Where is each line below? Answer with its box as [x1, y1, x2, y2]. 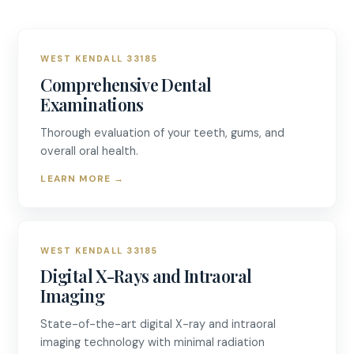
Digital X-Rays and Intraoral [40, 265, 252, 288]
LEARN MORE [40, 171, 115, 185]
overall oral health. [40, 144, 139, 159]
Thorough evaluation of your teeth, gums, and [40, 126, 285, 141]
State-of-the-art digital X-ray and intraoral [40, 317, 277, 332]
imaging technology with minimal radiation [40, 335, 265, 350]
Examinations [40, 93, 144, 116]
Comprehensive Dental [40, 73, 212, 96]
